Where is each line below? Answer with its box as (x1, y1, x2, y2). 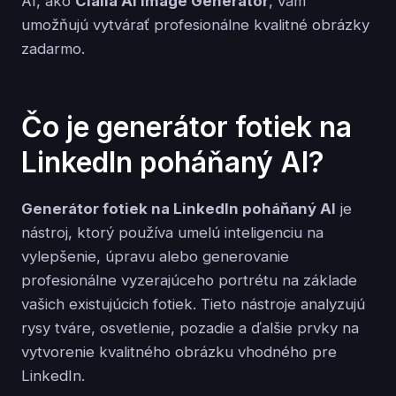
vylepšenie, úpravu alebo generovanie (21, 247, 289, 266)
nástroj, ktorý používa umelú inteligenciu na (21, 224, 324, 242)
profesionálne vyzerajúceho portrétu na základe (21, 271, 357, 290)
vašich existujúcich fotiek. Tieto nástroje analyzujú (21, 295, 365, 314)
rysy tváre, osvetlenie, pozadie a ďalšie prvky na (21, 319, 359, 338)
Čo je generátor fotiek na (21, 109, 352, 144)
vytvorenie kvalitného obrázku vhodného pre (21, 343, 337, 362)
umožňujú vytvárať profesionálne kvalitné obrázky (21, 16, 369, 34)
